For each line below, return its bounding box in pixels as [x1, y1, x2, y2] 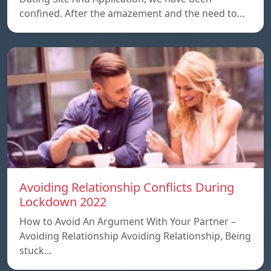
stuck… [19, 243, 52, 257]
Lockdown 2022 [19, 193, 106, 210]
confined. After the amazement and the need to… [19, 6, 245, 20]
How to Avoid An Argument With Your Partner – [19, 214, 236, 228]
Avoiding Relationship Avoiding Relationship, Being [19, 229, 251, 243]
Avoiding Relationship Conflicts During [19, 178, 234, 195]
